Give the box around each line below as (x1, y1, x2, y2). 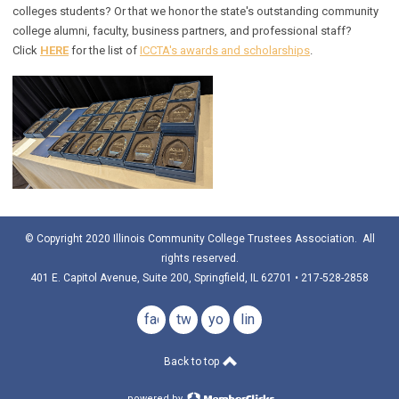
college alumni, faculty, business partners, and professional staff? (12, 24, 352, 38)
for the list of (71, 44, 140, 58)
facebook (144, 311, 203, 329)
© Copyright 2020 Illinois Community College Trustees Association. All (24, 232, 375, 246)
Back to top (163, 355, 222, 369)
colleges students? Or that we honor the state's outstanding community (12, 4, 379, 19)
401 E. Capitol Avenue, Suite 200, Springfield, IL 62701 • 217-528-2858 (30, 272, 369, 285)
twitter (176, 311, 216, 329)
